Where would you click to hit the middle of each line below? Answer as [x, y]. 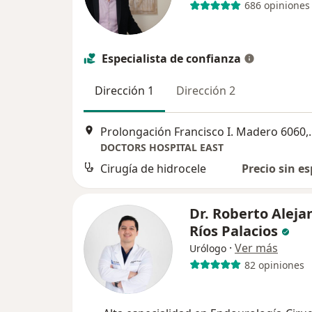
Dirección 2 [206, 90]
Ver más [256, 248]
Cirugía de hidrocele [153, 169]
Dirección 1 [124, 90]
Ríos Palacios [235, 231]
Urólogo [208, 249]
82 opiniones [274, 265]
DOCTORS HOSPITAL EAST [162, 148]
